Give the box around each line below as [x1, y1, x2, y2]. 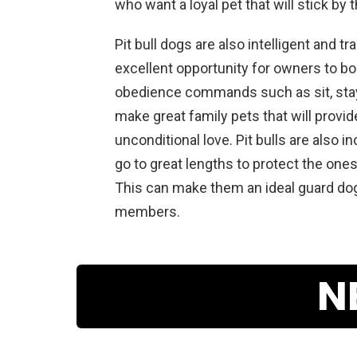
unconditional [115, 131, 200, 148]
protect [249, 155, 299, 172]
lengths [182, 155, 233, 172]
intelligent [245, 35, 310, 53]
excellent [115, 59, 173, 76]
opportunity [173, 59, 249, 76]
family [186, 107, 228, 124]
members [115, 202, 177, 220]
